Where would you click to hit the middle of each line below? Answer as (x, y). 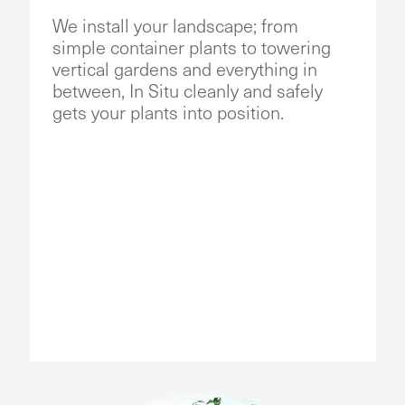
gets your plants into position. (168, 113)
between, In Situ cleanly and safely (187, 91)
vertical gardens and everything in (184, 70)
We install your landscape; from (175, 26)
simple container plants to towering (191, 48)
